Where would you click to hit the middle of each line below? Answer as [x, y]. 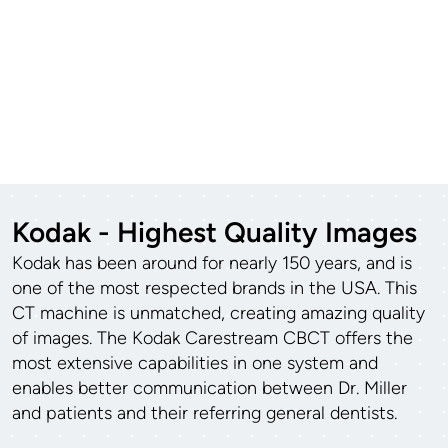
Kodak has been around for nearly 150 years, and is [212, 263]
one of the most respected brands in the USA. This [214, 288]
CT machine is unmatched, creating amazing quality [218, 313]
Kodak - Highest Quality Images [214, 232]
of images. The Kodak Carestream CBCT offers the [212, 338]
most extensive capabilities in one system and [195, 363]
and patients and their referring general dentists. [204, 413]
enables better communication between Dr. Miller [209, 388]
